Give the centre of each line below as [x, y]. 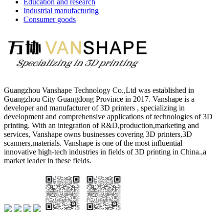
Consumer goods [50, 19]
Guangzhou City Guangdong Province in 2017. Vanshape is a [99, 99]
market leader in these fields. [48, 160]
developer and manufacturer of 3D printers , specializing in [94, 108]
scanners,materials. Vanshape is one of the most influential [93, 143]
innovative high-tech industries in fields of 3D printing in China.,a [105, 152]
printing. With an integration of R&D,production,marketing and [101, 125]
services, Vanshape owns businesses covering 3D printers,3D [98, 134]
